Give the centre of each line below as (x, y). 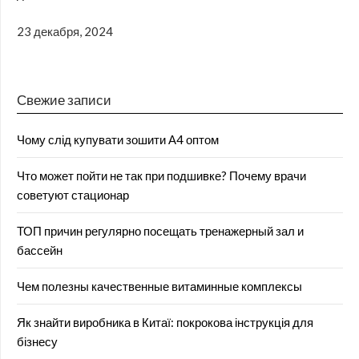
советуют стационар (73, 195)
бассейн (40, 250)
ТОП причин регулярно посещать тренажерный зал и (160, 231)
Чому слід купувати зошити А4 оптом (118, 140)
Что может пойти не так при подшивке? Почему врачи (161, 176)
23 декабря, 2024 (65, 31)
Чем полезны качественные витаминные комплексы (159, 286)
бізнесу (37, 342)
